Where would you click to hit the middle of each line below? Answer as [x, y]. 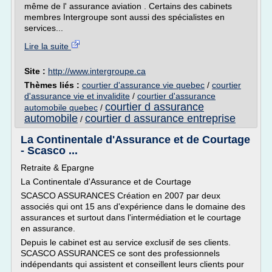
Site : [36, 71]
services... [44, 28]
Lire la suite [48, 46]
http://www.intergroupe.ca [97, 71]
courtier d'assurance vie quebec [143, 85]
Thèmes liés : [53, 85]
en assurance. [48, 228]
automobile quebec [61, 107]
